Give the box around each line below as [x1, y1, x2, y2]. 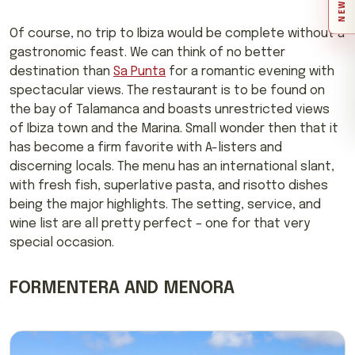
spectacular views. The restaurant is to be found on [10, 83, 325, 97]
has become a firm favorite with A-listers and [10, 140, 282, 155]
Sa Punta [113, 64, 166, 78]
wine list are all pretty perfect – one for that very [10, 216, 310, 231]
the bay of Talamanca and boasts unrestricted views [10, 102, 330, 116]
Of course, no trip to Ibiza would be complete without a [10, 26, 345, 40]
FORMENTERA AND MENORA [10, 279, 235, 297]
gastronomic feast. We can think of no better [10, 45, 285, 59]
